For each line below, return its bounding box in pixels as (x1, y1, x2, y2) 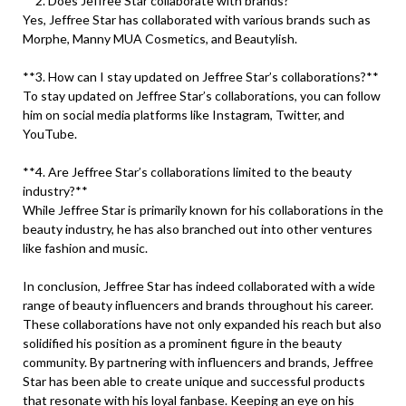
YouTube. (23, 126, 77, 141)
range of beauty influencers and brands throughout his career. (23, 297, 373, 313)
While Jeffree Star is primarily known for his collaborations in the (23, 202, 383, 217)
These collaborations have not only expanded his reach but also (23, 316, 382, 332)
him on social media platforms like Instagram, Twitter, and (23, 107, 344, 122)
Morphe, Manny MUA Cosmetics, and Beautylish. (23, 31, 297, 46)
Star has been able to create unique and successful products (23, 373, 365, 389)
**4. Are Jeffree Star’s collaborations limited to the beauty (23, 164, 352, 179)
